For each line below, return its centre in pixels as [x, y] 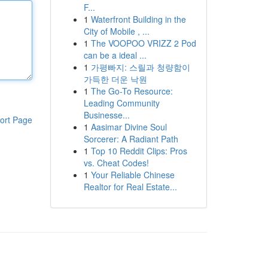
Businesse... [106, 115]
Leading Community [121, 103]
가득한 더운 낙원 [115, 79]
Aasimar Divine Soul [129, 127]
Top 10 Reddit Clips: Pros [139, 151]
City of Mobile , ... [116, 31]
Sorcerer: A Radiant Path [131, 139]
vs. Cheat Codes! [116, 163]
